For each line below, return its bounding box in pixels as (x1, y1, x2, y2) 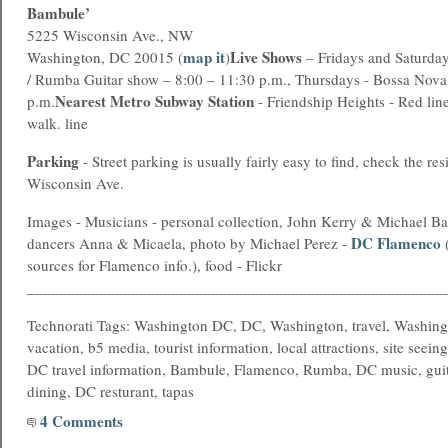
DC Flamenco (351, 232, 441, 254)
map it (183, 46, 225, 68)
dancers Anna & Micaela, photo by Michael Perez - (27, 233, 351, 253)
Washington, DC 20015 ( (27, 47, 183, 67)
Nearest (55, 90, 110, 112)
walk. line (27, 113, 88, 133)
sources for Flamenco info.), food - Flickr (27, 255, 282, 275)
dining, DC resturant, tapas (27, 381, 194, 401)
